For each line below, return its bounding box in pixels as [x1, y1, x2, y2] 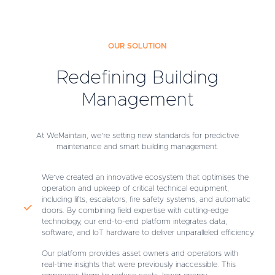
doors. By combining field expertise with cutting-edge [42, 206, 228, 215]
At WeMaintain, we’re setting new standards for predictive [36, 131, 239, 140]
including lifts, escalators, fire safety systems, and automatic [42, 195, 250, 204]
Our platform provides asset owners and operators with [42, 249, 238, 258]
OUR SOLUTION [108, 42, 167, 50]
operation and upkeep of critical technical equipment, [42, 184, 229, 193]
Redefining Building [56, 68, 219, 87]
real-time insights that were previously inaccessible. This [42, 260, 236, 269]
